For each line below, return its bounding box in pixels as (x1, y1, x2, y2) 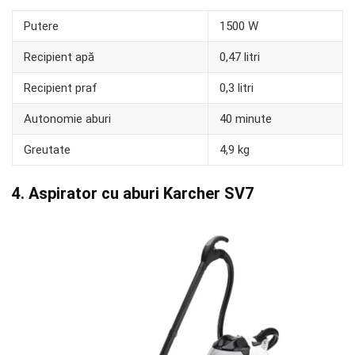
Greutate (24, 143, 71, 158)
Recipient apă (24, 50, 94, 65)
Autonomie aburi (24, 112, 111, 127)
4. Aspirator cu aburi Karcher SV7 (12, 184, 254, 204)
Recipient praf (24, 81, 97, 96)
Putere (24, 19, 59, 34)
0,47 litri (219, 50, 260, 65)
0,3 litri (219, 81, 254, 96)
